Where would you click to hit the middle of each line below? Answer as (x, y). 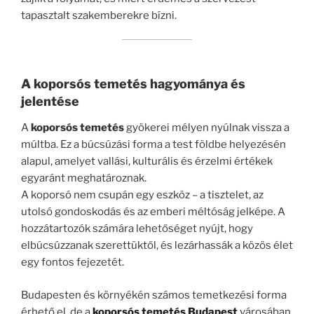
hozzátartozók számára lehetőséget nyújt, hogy (137, 229)
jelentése (50, 101)
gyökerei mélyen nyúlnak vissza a (207, 128)
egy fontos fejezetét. (73, 262)
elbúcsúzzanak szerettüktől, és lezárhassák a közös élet (157, 246)
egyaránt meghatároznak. (84, 178)
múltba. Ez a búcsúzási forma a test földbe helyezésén (153, 145)
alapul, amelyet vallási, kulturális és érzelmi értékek (147, 162)
